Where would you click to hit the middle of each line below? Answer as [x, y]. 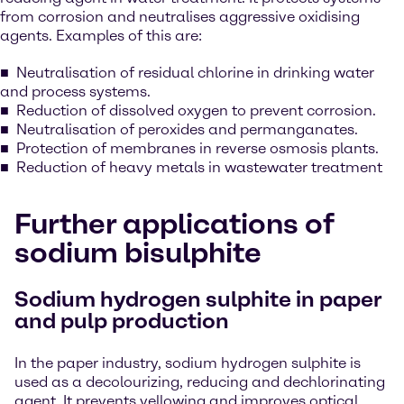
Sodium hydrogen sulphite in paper [198, 299]
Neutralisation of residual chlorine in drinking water [195, 73]
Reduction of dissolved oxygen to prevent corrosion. [196, 110]
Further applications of [174, 224]
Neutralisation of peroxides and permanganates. [187, 129]
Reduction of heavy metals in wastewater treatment [199, 167]
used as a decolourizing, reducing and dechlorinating [200, 382]
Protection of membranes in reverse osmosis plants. [197, 148]
